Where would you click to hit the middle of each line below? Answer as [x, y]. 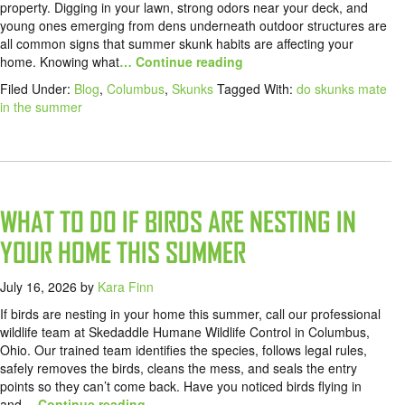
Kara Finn [126, 287]
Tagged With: [257, 89]
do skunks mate [342, 89]
